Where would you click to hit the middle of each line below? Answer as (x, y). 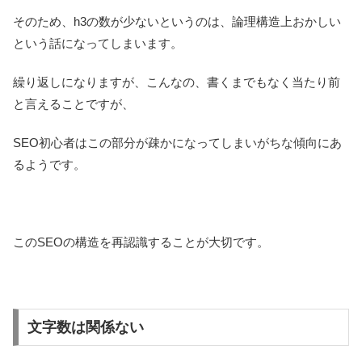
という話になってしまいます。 (98, 44)
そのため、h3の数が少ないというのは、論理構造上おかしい (177, 22)
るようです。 (49, 165)
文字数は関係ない (85, 327)
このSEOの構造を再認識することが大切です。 (141, 242)
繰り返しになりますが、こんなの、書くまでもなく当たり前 (177, 82)
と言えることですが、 (74, 104)
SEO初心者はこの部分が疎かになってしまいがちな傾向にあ (177, 143)
